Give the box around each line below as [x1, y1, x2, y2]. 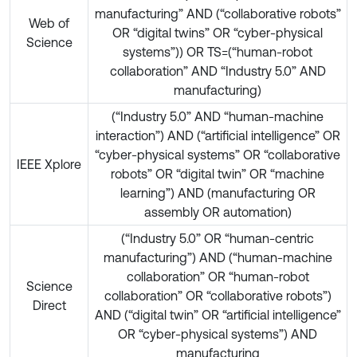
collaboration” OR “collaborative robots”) [104, 288, 331, 303]
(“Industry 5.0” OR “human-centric [121, 230, 314, 245]
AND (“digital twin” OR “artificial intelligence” [94, 307, 341, 322]
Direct [32, 297, 66, 312]
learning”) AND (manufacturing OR [120, 185, 316, 200]
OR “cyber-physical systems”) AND [118, 326, 317, 341]
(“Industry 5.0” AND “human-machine [112, 108, 324, 124]
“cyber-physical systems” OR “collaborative [95, 147, 340, 162]
